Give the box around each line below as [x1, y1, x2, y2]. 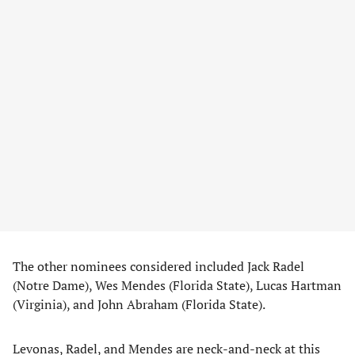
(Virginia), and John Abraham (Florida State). [13, 296, 265, 313]
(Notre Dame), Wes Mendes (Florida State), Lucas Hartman [13, 277, 342, 294]
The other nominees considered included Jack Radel [13, 258, 304, 275]
